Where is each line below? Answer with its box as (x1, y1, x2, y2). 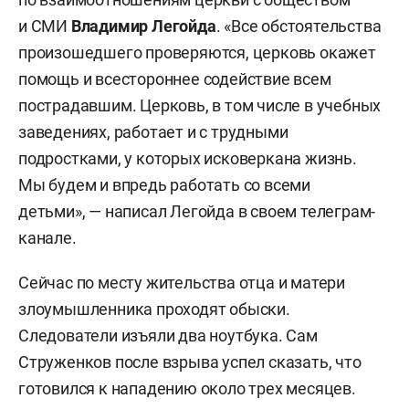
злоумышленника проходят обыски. (18, 299, 290, 320)
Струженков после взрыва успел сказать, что (18, 352, 362, 372)
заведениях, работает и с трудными (18, 122, 288, 142)
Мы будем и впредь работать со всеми (18, 175, 310, 195)
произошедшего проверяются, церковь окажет (18, 43, 376, 63)
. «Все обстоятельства (215, 16, 382, 37)
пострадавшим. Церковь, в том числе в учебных (18, 96, 382, 116)
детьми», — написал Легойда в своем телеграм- (18, 202, 376, 222)
